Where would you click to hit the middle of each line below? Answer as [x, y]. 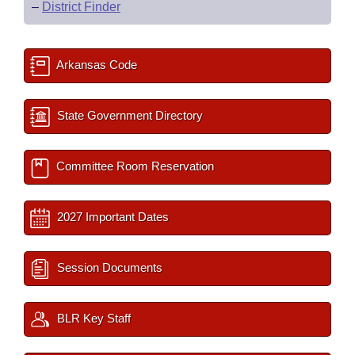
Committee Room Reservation [134, 166]
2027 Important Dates [111, 217]
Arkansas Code [95, 65]
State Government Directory [128, 115]
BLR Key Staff [92, 318]
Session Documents [108, 267]
